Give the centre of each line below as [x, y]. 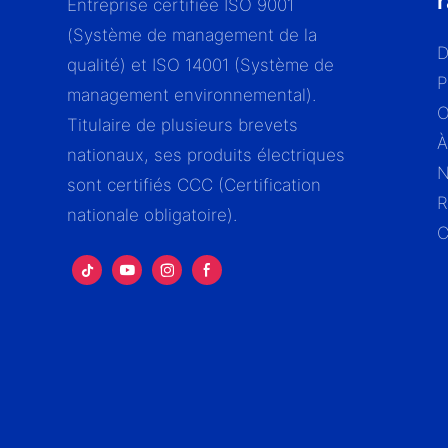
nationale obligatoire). [152, 215]
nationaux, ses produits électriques [206, 155]
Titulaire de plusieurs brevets [183, 125]
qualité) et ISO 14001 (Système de [201, 65]
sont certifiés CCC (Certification [194, 185]
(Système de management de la [192, 35]
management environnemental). [192, 95]
